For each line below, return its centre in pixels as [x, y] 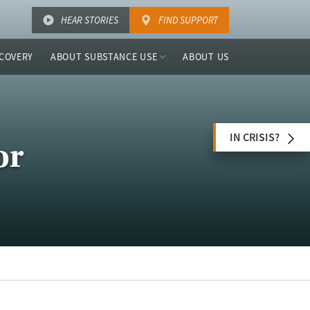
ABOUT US [206, 57]
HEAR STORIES [90, 20]
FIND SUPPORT [188, 20]
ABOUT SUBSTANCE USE [104, 57]
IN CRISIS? [255, 137]
